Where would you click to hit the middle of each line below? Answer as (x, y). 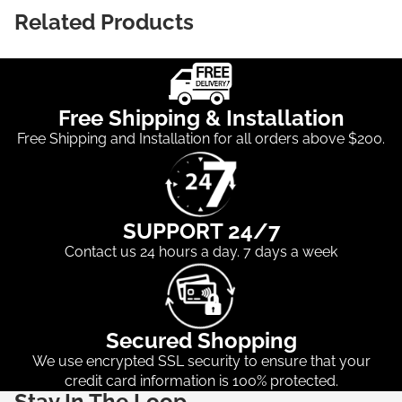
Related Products (104, 22)
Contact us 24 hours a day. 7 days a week (201, 252)
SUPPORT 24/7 (201, 232)
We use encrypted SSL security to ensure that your (201, 362)
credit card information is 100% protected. (201, 381)
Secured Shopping (201, 341)
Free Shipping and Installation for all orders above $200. (201, 139)
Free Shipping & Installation (201, 118)
